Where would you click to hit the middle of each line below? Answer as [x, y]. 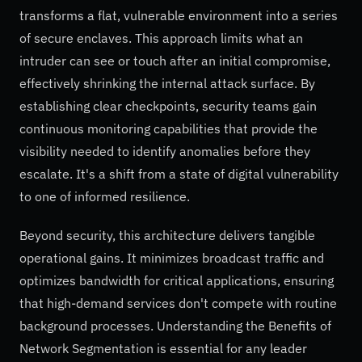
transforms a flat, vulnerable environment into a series [179, 16]
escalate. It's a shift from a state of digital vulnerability [179, 174]
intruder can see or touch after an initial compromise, [175, 61]
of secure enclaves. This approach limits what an [161, 38]
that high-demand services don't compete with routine [178, 303]
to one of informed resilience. [105, 197]
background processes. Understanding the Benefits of [175, 325]
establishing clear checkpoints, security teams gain [168, 106]
